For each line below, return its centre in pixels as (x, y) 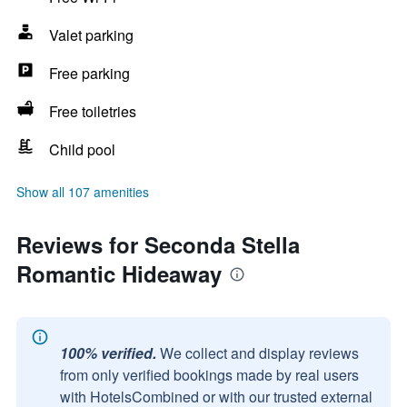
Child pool (82, 149)
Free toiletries (93, 111)
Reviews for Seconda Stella (158, 244)
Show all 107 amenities (83, 192)
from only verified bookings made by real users (209, 375)
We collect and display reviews (259, 353)
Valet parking (91, 35)
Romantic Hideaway (119, 273)
